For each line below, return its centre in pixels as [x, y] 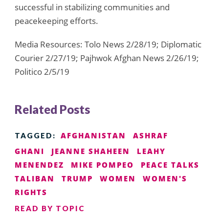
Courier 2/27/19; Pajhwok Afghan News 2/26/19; [107, 58]
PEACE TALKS [170, 164]
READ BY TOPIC [50, 208]
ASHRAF [151, 135]
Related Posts [52, 109]
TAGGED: [35, 135]
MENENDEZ [39, 164]
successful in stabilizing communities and [92, 7]
